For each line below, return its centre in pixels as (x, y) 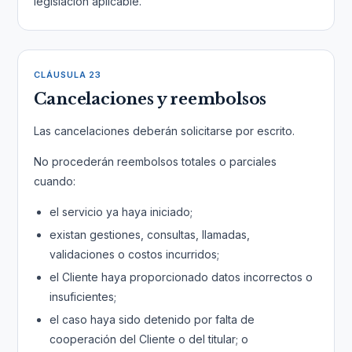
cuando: (55, 181)
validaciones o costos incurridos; (135, 254)
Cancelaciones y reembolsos (150, 99)
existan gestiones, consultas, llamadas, (150, 235)
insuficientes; (83, 297)
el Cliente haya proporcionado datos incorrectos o (181, 277)
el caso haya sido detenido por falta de (152, 319)
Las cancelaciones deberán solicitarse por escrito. (165, 131)
